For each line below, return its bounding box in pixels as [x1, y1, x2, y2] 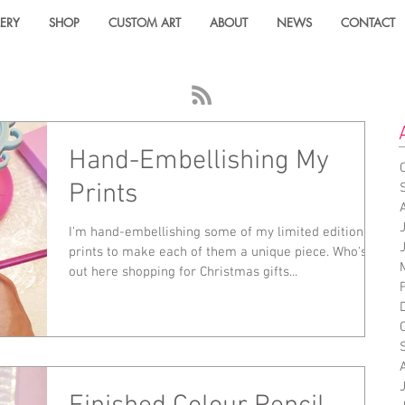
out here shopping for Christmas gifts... [69, 264, 297, 280]
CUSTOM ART [108, 14, 181, 31]
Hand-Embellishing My [69, 145, 329, 178]
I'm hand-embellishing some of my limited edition [69, 224, 363, 240]
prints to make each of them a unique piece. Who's [69, 244, 367, 260]
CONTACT [341, 14, 395, 31]
